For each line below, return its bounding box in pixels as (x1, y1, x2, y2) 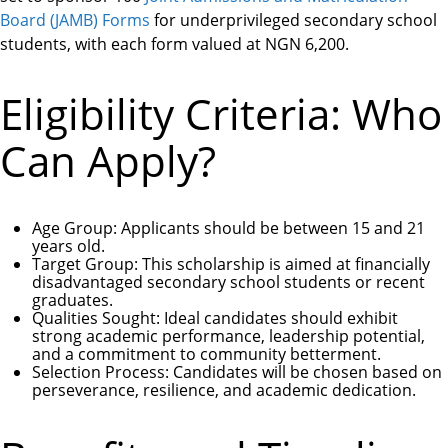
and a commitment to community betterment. (32, 343, 381, 366)
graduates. (32, 289, 113, 312)
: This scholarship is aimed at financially (134, 253, 430, 276)
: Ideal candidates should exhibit (156, 307, 398, 330)
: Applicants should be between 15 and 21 (113, 217, 425, 240)
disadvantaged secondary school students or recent (32, 271, 425, 294)
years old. (32, 235, 105, 258)
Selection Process (32, 361, 165, 384)
